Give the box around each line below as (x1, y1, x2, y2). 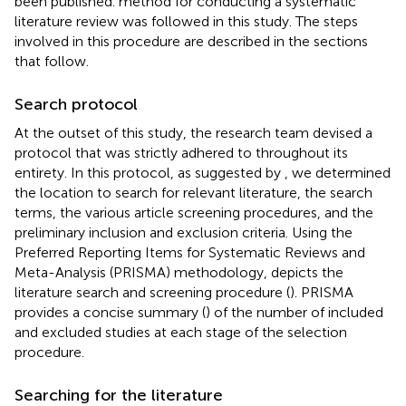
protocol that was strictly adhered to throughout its (14, 143, 348, 161)
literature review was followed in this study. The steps (14, 12, 358, 30)
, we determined (285, 163, 391, 181)
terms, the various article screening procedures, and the (14, 203, 373, 221)
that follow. (14, 52, 89, 70)
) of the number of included (206, 303, 383, 321)
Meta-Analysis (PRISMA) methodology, (14, 263, 271, 281)
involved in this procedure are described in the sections (14, 32, 368, 50)
